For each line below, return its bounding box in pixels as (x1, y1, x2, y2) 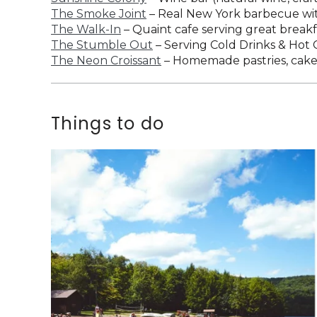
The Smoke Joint (51, 7, 146, 21)
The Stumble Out (51, 38, 153, 52)
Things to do (51, 112, 165, 136)
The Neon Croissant (51, 54, 161, 68)
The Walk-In (51, 23, 121, 37)
